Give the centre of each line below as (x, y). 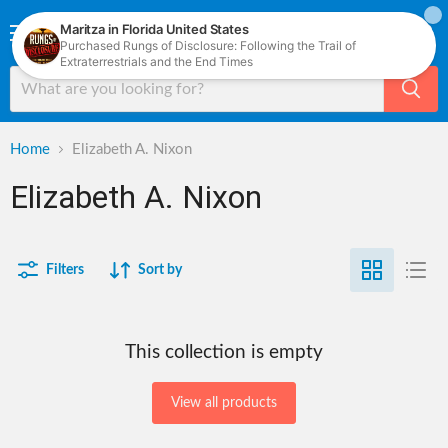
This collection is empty (224, 353)
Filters (64, 269)
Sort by (159, 269)
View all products (224, 402)
